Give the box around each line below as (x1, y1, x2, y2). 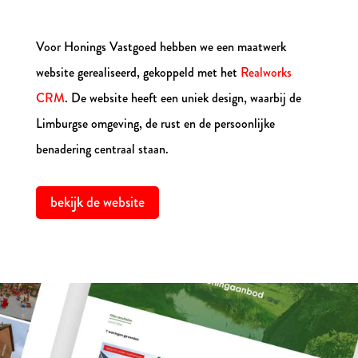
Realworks (240, 63, 292, 82)
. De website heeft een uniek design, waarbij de (64, 89, 301, 107)
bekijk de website (50, 192, 145, 213)
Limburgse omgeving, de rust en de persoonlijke (35, 114, 275, 133)
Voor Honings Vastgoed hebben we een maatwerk (35, 38, 286, 56)
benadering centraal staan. (35, 140, 169, 158)
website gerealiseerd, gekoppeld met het (35, 63, 241, 82)
